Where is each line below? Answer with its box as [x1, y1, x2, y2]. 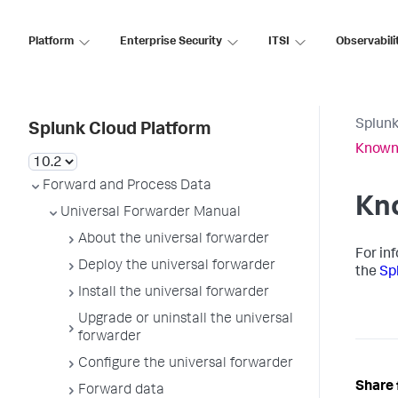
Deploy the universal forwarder [78, 259, 275, 274]
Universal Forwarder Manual [60, 206, 241, 220]
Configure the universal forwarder [78, 357, 293, 371]
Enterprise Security [120, 36, 222, 48]
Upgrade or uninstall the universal [78, 313, 293, 327]
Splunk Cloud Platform [28, 122, 211, 139]
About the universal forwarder [78, 233, 269, 247]
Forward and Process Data [43, 179, 211, 194]
